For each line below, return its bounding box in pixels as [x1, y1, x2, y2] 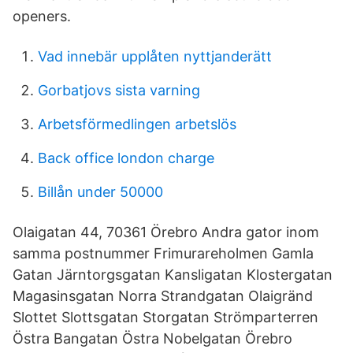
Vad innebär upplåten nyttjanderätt [38, 48, 272, 65]
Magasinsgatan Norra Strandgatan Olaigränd [13, 288, 313, 304]
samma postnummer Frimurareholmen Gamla [13, 245, 314, 262]
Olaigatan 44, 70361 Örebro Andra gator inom [13, 224, 319, 240]
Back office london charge [38, 150, 214, 166]
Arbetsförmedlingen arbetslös [38, 116, 236, 132]
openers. [13, 8, 71, 24]
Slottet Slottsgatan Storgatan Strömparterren [13, 309, 318, 325]
